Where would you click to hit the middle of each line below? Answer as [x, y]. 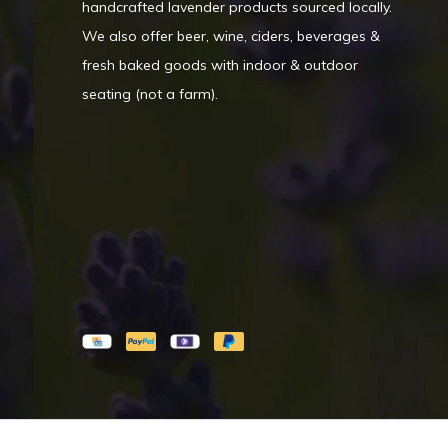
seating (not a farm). [150, 94]
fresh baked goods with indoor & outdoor [220, 65]
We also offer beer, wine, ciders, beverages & [231, 36]
